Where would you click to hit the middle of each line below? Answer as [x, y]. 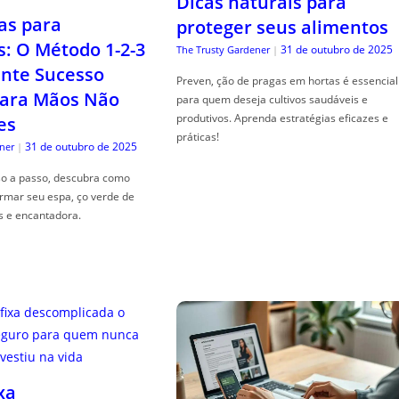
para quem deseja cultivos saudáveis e [272, 99]
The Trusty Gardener [223, 49]
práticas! [197, 136]
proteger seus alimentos [282, 27]
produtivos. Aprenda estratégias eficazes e [282, 118]
